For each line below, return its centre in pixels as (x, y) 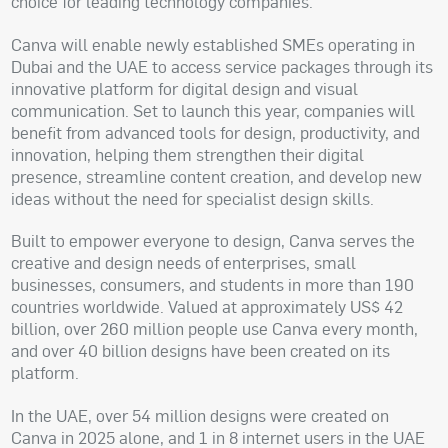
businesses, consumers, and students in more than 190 (213, 285)
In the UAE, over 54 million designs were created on (200, 416)
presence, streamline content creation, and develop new (217, 176)
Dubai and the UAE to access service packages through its (222, 66)
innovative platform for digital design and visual (185, 88)
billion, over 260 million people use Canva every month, (215, 329)
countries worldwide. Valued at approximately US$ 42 (207, 307)
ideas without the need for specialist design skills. (193, 198)
